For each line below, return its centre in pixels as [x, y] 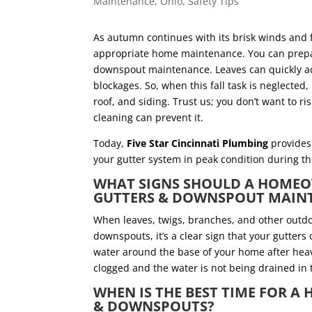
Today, [110, 143]
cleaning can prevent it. [153, 118]
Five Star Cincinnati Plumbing [198, 143]
